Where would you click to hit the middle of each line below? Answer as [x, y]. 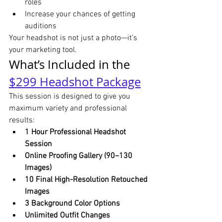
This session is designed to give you [71, 97]
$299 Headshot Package [75, 82]
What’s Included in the [71, 65]
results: [22, 121]
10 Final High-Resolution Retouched [87, 180]
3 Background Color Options [72, 204]
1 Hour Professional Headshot [76, 133]
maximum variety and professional [69, 109]
